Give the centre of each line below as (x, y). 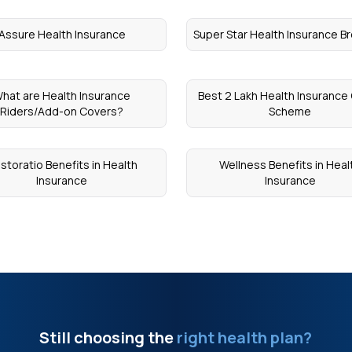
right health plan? (243, 337)
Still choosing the (107, 337)
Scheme (290, 111)
